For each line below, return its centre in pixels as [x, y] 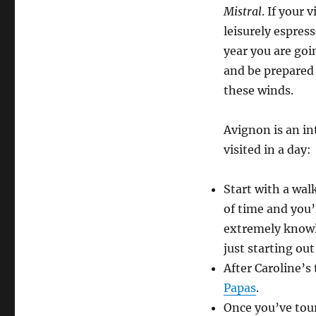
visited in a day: [267, 150]
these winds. [258, 91]
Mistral [242, 12]
